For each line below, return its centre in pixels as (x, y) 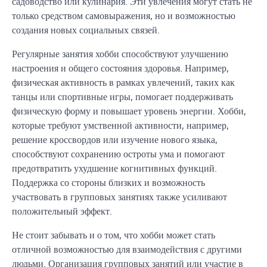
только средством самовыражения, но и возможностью (124, 15)
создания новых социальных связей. (86, 30)
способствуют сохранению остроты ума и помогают (118, 153)
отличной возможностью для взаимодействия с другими (127, 249)
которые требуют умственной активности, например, (120, 125)
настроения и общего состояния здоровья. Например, (120, 68)
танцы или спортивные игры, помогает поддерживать (122, 96)
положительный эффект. (62, 211)
